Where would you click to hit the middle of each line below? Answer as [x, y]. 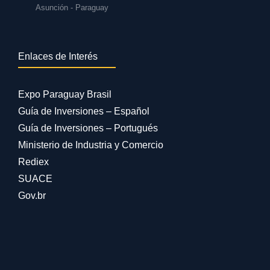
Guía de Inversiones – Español [84, 111]
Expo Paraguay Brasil [65, 95]
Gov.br [32, 196]
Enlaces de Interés [58, 57]
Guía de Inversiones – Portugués [88, 128]
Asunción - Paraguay [72, 8]
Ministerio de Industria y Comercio [91, 145]
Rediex [33, 162]
